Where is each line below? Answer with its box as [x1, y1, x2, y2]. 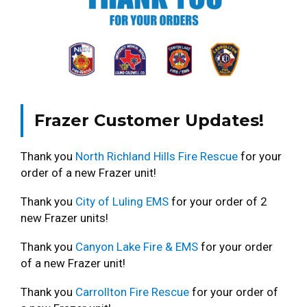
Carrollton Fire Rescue [75, 284, 189, 299]
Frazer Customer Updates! [34, 110, 264, 130]
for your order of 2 [169, 194, 267, 208]
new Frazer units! [21, 210, 108, 225]
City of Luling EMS [75, 194, 169, 208]
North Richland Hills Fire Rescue [75, 149, 238, 163]
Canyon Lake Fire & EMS [75, 239, 198, 254]
